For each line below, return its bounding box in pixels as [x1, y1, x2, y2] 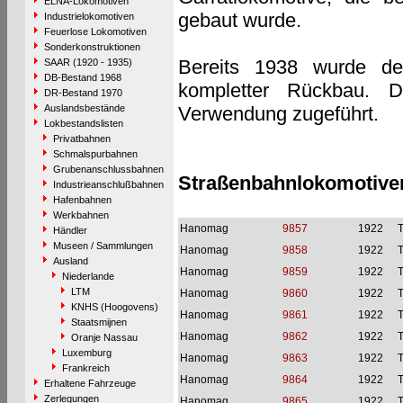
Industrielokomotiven [43, 11, 134, 22]
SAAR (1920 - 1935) [43, 57, 132, 67]
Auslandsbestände [43, 103, 125, 113]
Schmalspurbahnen [52, 148, 138, 159]
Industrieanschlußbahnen [52, 179, 164, 190]
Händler [52, 225, 87, 236]
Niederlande [61, 271, 114, 282]
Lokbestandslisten [43, 118, 123, 129]
